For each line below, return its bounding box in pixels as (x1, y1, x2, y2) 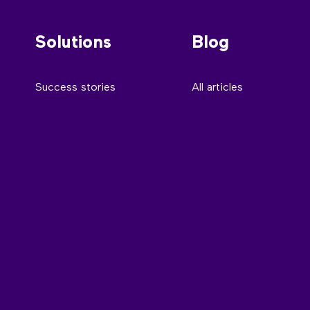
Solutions (35, 35, 112, 53)
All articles (191, 82, 243, 93)
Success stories (35, 82, 116, 93)
